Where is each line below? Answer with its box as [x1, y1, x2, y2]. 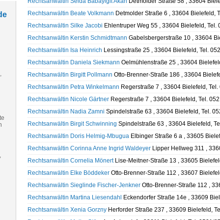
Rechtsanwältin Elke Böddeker [27, 169, 110, 176]
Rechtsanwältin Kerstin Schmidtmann [27, 34, 127, 41]
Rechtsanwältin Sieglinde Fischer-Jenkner [27, 182, 140, 189]
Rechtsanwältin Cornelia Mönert [27, 157, 113, 164]
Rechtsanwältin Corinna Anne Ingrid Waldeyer [27, 145, 151, 152]
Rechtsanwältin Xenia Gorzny [27, 206, 107, 213]
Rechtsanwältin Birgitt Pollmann [27, 71, 112, 78]
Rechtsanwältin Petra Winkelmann [27, 83, 119, 90]
